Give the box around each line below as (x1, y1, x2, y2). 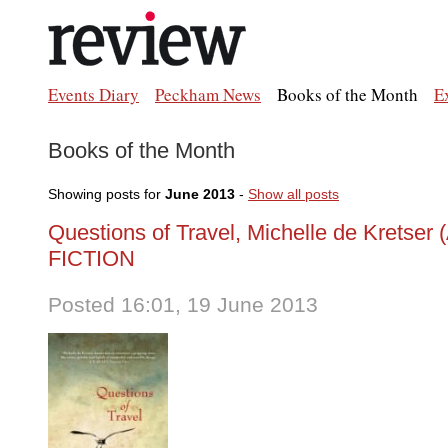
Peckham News (155, 83, 261, 106)
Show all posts (248, 186, 339, 202)
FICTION (48, 246, 135, 271)
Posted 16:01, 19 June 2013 (48, 293, 318, 316)
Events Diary (48, 83, 139, 106)
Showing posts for (48, 186, 165, 202)
